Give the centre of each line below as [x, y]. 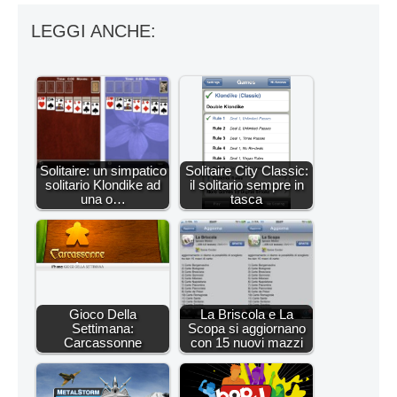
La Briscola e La [246, 314]
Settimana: [103, 328]
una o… [103, 198]
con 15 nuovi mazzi [246, 342]
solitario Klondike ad [103, 184]
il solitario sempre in [246, 184]
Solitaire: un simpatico [103, 170]
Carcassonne [103, 342]
